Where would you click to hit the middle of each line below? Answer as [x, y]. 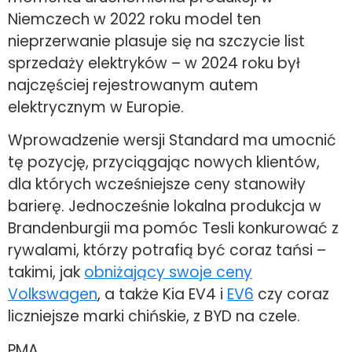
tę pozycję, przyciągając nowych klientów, [164, 163]
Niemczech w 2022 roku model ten [134, 20]
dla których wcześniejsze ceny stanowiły [157, 185]
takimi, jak [46, 273]
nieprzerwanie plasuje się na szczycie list [156, 42]
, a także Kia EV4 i [162, 295]
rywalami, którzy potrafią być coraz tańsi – [167, 251]
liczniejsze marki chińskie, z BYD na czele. [154, 317]
